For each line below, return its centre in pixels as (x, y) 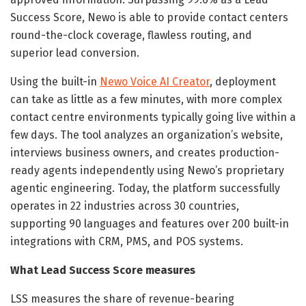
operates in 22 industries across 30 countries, (125, 206)
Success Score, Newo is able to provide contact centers (149, 17)
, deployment (243, 81)
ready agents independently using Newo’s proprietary (147, 170)
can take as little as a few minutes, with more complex (146, 99)
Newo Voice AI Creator (155, 81)
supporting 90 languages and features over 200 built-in (150, 223)
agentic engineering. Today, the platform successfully (145, 188)
